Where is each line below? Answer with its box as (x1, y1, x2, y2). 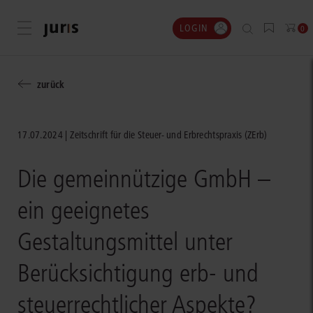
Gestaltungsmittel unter (17, 227, 233, 256)
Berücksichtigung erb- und (17, 259, 259, 288)
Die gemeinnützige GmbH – (17, 164, 270, 194)
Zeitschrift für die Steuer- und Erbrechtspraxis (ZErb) (70, 129, 268, 141)
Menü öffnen (24, 22, 79, 36)
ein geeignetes (17, 196, 150, 225)
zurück (36, 78, 65, 91)
